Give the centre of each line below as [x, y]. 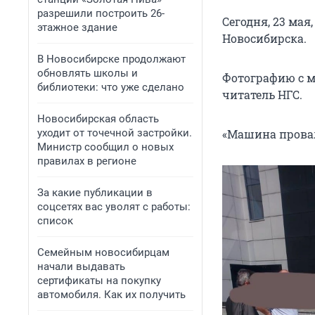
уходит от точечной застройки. [115, 133]
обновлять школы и [88, 73]
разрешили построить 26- [101, 13]
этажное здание [77, 27]
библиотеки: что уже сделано [111, 87]
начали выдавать [81, 266]
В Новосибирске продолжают [111, 59]
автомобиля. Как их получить [111, 295]
